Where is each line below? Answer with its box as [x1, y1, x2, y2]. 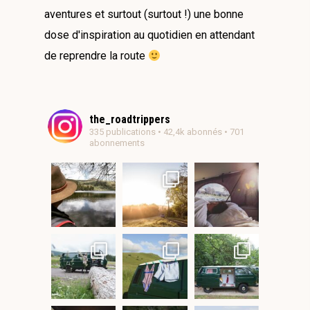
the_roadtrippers [89, 113, 170, 127]
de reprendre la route [44, 49, 148, 63]
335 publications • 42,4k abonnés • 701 [89, 127, 244, 138]
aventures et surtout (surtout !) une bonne [44, 8, 244, 21]
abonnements [89, 138, 145, 149]
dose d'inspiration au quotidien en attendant [44, 28, 255, 42]
